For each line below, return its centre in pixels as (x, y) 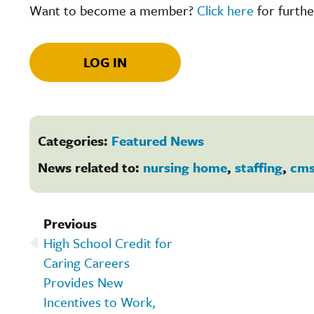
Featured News (158, 140)
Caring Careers (87, 262)
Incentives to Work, (99, 301)
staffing (259, 167)
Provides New (83, 282)
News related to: (90, 167)
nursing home (185, 167)
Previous (70, 223)
